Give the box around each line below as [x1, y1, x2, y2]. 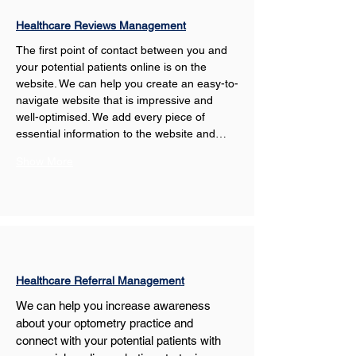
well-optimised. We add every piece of [16, 110, 208, 123]
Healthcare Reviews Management [16, 19, 186, 32]
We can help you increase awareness [16, 299, 214, 312]
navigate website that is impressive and [16, 94, 216, 106]
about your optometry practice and [16, 316, 196, 330]
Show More [16, 155, 73, 168]
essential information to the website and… [16, 127, 226, 140]
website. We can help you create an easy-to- [16, 77, 238, 90]
